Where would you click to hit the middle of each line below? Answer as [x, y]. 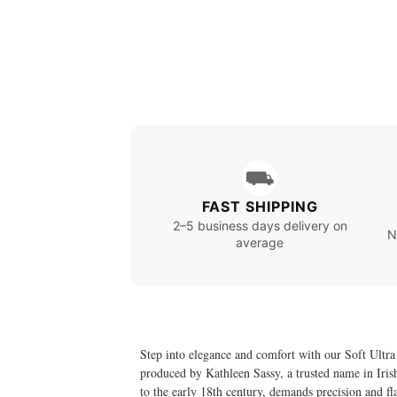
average [260, 243]
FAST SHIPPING [260, 207]
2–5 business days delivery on [260, 226]
